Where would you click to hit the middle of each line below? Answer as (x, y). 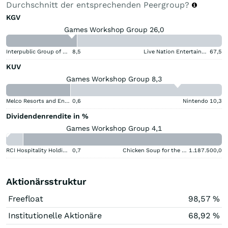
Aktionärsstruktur (46, 181)
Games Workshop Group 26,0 (114, 29)
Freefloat (26, 198)
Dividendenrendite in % (47, 116)
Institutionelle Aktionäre (55, 215)
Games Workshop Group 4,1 (114, 128)
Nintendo (195, 101)
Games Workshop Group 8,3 (114, 79)
